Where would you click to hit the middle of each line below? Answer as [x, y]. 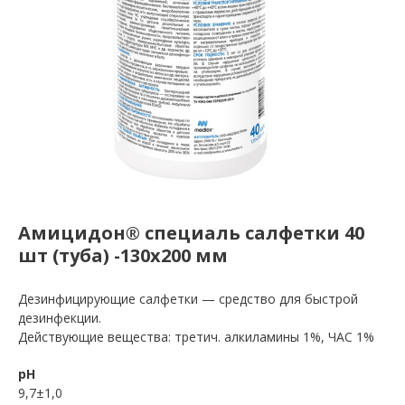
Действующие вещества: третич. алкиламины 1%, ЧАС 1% [196, 337]
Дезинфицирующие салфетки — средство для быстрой [188, 299]
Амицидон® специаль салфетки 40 [191, 233]
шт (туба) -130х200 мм [123, 256]
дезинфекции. [60, 318]
